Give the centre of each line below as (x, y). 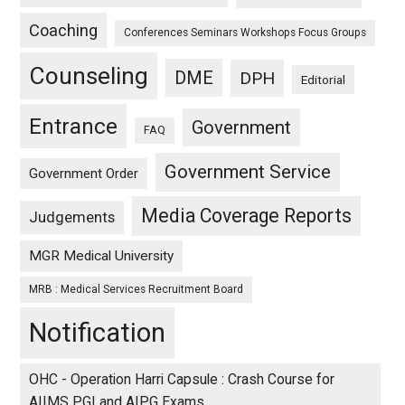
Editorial (324, 80)
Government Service (248, 172)
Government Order (84, 174)
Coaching (64, 30)
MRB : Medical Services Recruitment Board (137, 289)
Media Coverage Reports (247, 216)
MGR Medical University (102, 256)
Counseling (89, 76)
